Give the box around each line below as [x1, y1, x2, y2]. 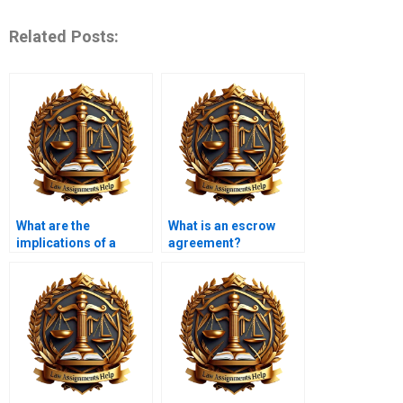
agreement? [168, 236, 241, 251]
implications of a [16, 236, 116, 251]
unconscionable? [16, 270, 119, 285]
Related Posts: [9, 26, 119, 46]
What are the [16, 219, 90, 234]
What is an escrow [168, 219, 275, 234]
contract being [16, 253, 103, 268]
